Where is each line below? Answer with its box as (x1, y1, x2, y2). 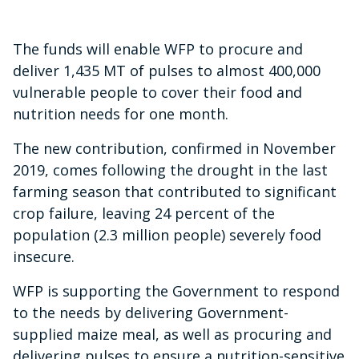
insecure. (13, 247, 75, 267)
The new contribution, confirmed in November (13, 139, 336, 159)
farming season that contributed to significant (13, 182, 337, 202)
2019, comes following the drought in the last (13, 160, 328, 180)
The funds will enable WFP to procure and (13, 39, 303, 59)
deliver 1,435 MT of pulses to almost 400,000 (13, 61, 321, 81)
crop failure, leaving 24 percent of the (13, 204, 275, 224)
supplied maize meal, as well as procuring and (13, 325, 332, 345)
